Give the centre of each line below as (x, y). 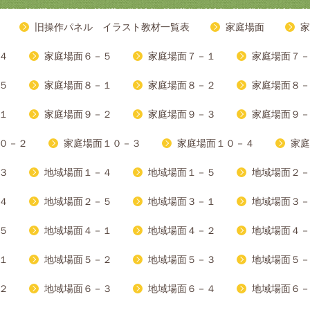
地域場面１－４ (78, 173)
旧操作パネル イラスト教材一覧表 (112, 27)
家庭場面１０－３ (102, 144)
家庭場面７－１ (182, 56)
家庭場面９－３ (182, 115)
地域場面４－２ (182, 231)
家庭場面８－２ (182, 85)
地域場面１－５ (182, 173)
